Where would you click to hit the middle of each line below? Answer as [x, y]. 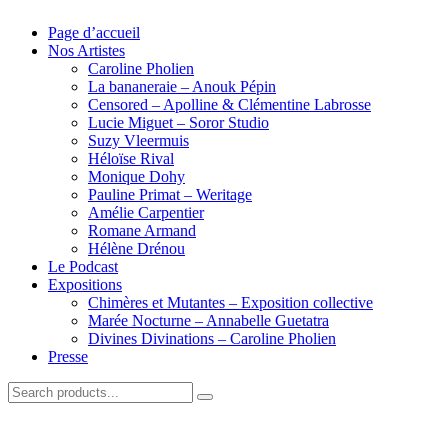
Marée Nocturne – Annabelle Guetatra [208, 320]
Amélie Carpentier [146, 212]
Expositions [85, 284]
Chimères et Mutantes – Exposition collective [230, 302]
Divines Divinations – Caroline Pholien [212, 338]
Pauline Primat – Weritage [170, 194]
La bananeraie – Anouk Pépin [182, 86]
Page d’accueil [94, 32]
